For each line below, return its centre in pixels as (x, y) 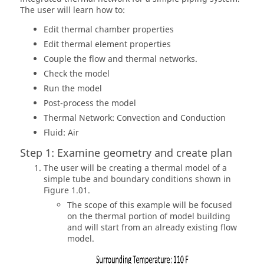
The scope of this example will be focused (150, 205)
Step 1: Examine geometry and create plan (126, 154)
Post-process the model (90, 103)
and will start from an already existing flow (152, 228)
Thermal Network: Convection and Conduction (135, 118)
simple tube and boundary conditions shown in (137, 179)
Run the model (73, 89)
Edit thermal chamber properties (109, 30)
